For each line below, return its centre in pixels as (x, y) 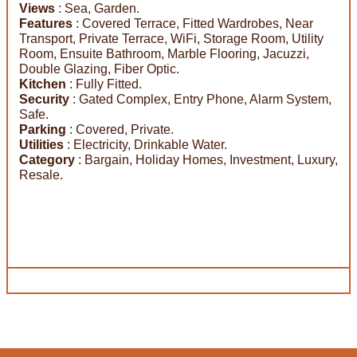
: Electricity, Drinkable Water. (145, 144)
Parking (43, 129)
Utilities (41, 144)
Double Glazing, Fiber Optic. (99, 69)
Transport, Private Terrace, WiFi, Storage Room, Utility (171, 38)
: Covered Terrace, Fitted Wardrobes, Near (193, 23)
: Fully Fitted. (104, 84)
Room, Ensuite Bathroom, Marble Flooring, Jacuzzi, (164, 53)
